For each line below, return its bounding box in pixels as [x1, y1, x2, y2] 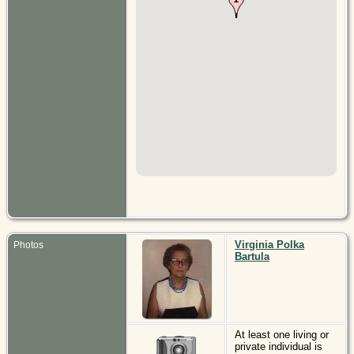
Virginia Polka [235, 238, 304, 250]
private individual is [235, 340, 322, 352]
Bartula [235, 250, 269, 262]
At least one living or [235, 328, 329, 341]
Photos [13, 239, 43, 250]
